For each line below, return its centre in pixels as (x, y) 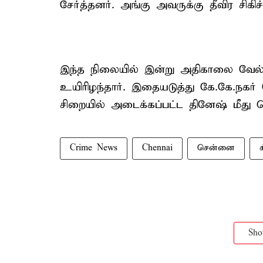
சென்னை (216, 148)
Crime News (94, 148)
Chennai (157, 148)
